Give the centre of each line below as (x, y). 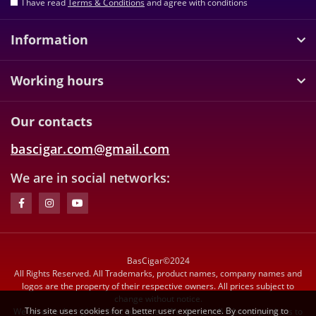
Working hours (57, 80)
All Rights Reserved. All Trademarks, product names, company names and (158, 273)
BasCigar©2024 (158, 261)
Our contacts (51, 121)
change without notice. (158, 299)
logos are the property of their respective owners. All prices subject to (158, 286)
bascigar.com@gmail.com (90, 149)
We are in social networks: (90, 178)
